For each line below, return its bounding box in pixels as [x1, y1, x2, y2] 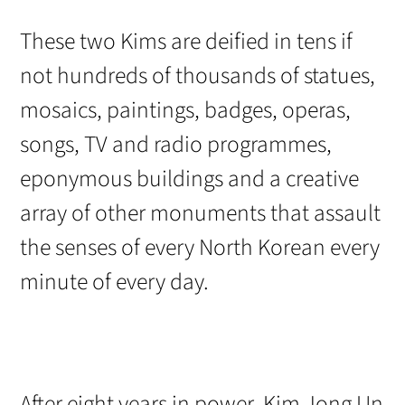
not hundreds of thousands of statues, [20, 60, 376, 93]
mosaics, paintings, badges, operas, [20, 94, 352, 127]
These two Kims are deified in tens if [20, 25, 353, 59]
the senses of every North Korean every [20, 231, 381, 265]
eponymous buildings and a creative [20, 163, 360, 196]
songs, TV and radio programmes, [20, 128, 333, 162]
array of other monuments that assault [20, 197, 381, 231]
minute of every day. [20, 266, 210, 299]
